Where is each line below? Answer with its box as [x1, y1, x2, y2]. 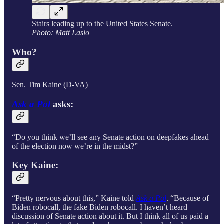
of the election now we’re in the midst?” [12, 141, 138, 150]
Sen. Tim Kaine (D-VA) [12, 80, 88, 89]
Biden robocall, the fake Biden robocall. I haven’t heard [12, 203, 187, 212]
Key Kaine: [12, 160, 61, 171]
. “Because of [166, 194, 209, 203]
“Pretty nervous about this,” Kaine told [12, 194, 136, 203]
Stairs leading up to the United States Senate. [32, 19, 173, 28]
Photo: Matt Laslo [32, 28, 89, 37]
